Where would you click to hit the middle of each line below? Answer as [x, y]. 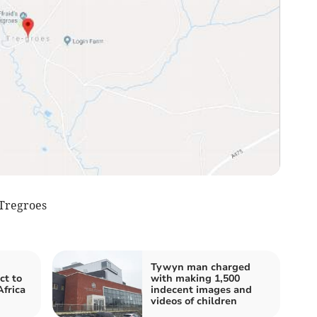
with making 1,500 [195, 278]
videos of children [194, 301]
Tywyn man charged [201, 267]
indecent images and [201, 289]
